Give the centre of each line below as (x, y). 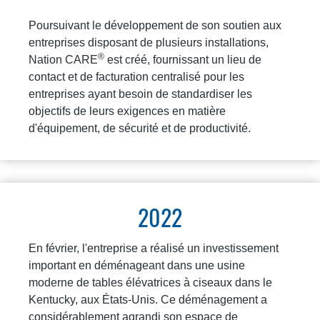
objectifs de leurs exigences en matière (127, 111)
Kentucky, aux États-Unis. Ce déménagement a (148, 299)
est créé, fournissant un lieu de (183, 59)
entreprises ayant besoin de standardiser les (140, 94)
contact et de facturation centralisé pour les (136, 76)
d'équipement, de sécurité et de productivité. (140, 128)
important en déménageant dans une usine (137, 265)
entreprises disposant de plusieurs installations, (149, 42)
